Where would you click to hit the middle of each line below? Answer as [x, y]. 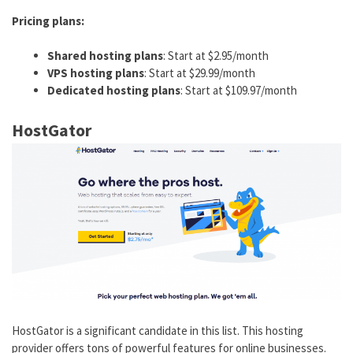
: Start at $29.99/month [200, 73]
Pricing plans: [48, 20]
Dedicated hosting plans [114, 91]
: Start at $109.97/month [239, 91]
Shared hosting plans [105, 56]
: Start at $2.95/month [216, 56]
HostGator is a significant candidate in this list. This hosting [158, 331]
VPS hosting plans [96, 73]
